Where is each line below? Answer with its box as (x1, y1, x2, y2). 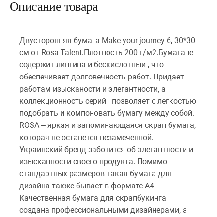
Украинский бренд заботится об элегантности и (19, 145, 193, 154)
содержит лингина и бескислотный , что (19, 60, 164, 69)
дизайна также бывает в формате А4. (19, 181, 156, 190)
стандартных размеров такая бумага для (19, 169, 171, 178)
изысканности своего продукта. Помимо (19, 157, 167, 166)
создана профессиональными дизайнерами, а (19, 205, 187, 215)
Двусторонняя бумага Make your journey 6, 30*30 (19, 36, 195, 45)
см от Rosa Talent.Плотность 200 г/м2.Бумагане (19, 48, 193, 57)
